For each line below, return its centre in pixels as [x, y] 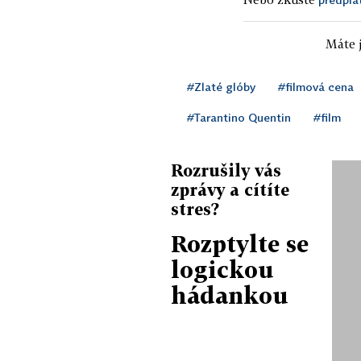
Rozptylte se [240, 243]
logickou [222, 269]
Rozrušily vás [226, 170]
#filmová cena [316, 86]
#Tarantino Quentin [239, 117]
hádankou [230, 295]
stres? [195, 208]
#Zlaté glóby [221, 86]
